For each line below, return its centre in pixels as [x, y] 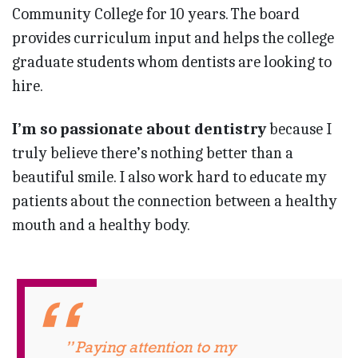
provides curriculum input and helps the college [173, 38]
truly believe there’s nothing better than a [153, 153]
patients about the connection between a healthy [175, 201]
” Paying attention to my [150, 347]
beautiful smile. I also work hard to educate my [169, 177]
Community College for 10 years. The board [156, 14]
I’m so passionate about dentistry [141, 129]
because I [300, 129]
